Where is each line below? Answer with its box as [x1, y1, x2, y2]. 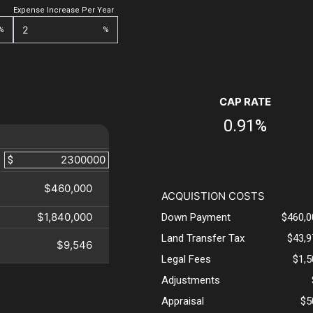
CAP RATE [219, 95, 271, 109]
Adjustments [161, 274, 220, 287]
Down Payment [161, 211, 231, 224]
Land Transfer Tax [161, 232, 245, 245]
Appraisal [161, 295, 204, 308]
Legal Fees [161, 253, 211, 266]
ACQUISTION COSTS [161, 189, 265, 203]
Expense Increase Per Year [13, 6, 114, 15]
